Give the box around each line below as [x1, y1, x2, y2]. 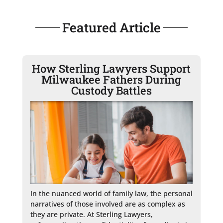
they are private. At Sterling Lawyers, [30, 209, 153, 219]
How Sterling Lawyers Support [32, 61, 191, 76]
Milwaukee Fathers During [41, 72, 182, 87]
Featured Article [62, 18, 161, 36]
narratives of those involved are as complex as [30, 199, 185, 209]
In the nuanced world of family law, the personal [30, 188, 193, 198]
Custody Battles [71, 83, 152, 98]
